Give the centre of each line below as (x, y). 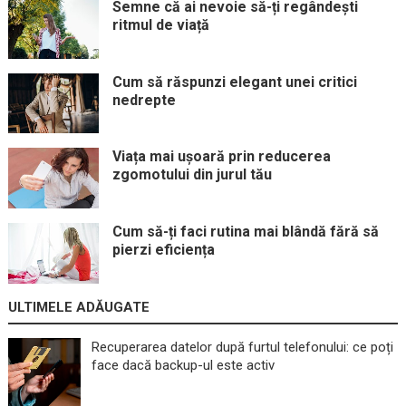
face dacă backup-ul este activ (183, 365)
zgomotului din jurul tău (192, 175)
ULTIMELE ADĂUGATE (78, 307)
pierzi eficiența (163, 249)
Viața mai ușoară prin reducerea (221, 157)
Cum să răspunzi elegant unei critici (234, 82)
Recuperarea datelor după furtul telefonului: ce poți (242, 347)
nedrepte (144, 100)
